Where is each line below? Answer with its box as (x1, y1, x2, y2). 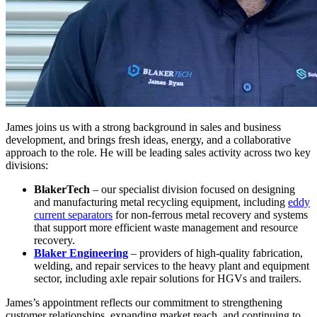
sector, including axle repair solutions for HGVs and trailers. (34, 272, 301, 285)
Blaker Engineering (34, 247, 128, 260)
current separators (34, 209, 113, 221)
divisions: (6, 159, 48, 172)
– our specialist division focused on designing (93, 183, 295, 196)
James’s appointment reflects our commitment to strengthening (6, 296, 282, 309)
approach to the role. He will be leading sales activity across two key (6, 146, 311, 159)
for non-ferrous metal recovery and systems (113, 209, 308, 221)
